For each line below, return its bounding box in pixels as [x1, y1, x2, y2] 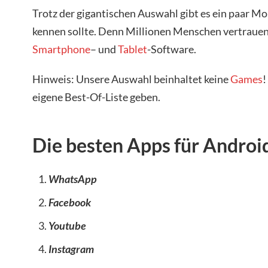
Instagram [48, 242, 94, 255]
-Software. [147, 42, 196, 56]
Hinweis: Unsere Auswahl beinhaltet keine [32, 72, 230, 86]
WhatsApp [48, 172, 97, 185]
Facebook [48, 195, 91, 209]
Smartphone [32, 42, 90, 56]
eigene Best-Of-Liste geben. [32, 90, 160, 103]
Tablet [118, 42, 147, 56]
